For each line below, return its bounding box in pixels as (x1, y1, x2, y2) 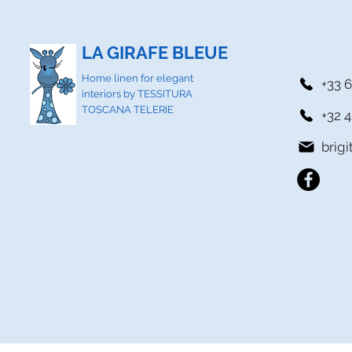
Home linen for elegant (81, 72, 193, 85)
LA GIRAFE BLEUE (81, 42, 228, 64)
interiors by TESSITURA (81, 88, 192, 101)
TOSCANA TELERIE (81, 104, 174, 116)
